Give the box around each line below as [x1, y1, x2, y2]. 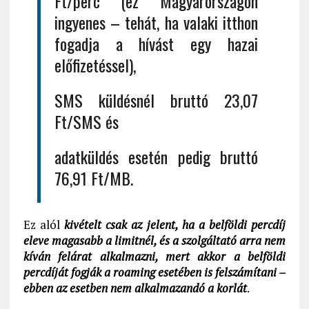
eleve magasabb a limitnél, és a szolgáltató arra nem [23, 232, 286, 249]
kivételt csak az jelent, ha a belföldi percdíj [64, 217, 286, 233]
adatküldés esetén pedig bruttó [54, 144, 259, 170]
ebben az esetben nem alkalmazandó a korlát [23, 280, 247, 297]
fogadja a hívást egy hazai [54, 31, 259, 57]
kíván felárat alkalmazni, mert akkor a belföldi [23, 248, 286, 265]
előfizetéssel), [54, 52, 136, 78]
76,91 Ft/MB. [54, 166, 133, 191]
